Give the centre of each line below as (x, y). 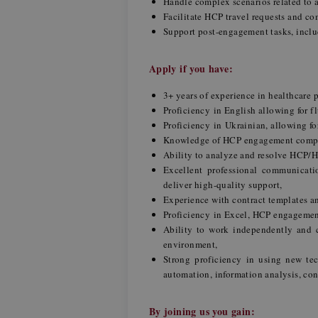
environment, (190, 244)
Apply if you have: (193, 68)
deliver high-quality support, (224, 184)
